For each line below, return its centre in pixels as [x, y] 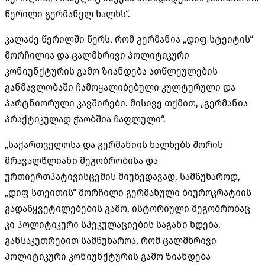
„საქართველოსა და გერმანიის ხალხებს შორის [114, 144]
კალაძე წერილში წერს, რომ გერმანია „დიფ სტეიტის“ [129, 39]
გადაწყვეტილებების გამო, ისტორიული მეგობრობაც [127, 208]
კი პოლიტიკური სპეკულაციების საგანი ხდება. [113, 224]
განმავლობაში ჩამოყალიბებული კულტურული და [120, 87]
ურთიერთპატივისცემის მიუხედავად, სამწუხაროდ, [122, 176]
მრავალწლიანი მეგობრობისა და [81, 160]
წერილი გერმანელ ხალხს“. [67, 14]
